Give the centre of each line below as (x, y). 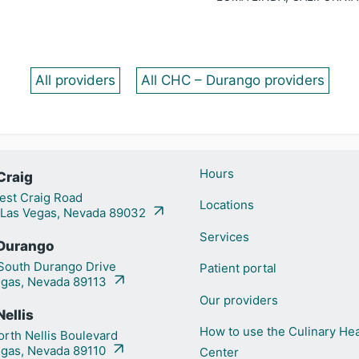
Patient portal (238, 268)
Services (224, 236)
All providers (75, 80)
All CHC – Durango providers (232, 80)
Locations (226, 205)
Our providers (238, 300)
